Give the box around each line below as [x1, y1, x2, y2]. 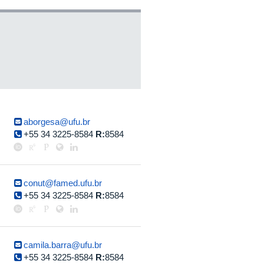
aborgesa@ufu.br [24, 116, 91, 127]
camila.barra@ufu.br [24, 239, 103, 250]
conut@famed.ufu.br [24, 177, 103, 188]
